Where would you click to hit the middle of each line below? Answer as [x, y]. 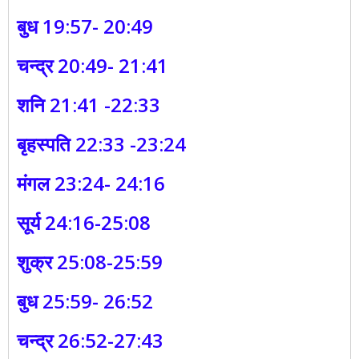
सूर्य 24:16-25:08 [84, 223]
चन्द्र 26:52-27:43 [90, 341]
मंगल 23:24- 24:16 [91, 184]
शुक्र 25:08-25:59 [90, 262]
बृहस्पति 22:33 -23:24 [101, 144]
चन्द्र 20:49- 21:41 [93, 66]
